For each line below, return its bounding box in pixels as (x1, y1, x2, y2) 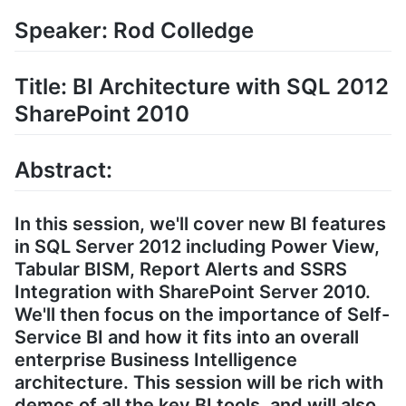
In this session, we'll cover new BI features (14, 213, 386, 236)
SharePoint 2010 (14, 100, 189, 127)
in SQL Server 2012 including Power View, (14, 236, 380, 258)
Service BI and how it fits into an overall (14, 326, 359, 349)
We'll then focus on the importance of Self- (14, 304, 390, 326)
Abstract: (14, 157, 112, 183)
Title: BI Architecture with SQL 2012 (14, 72, 389, 100)
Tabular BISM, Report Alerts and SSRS (14, 258, 347, 281)
